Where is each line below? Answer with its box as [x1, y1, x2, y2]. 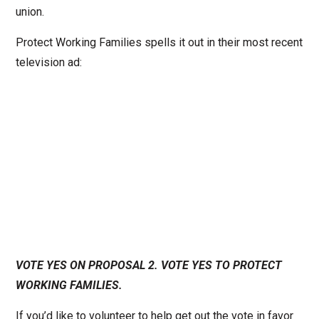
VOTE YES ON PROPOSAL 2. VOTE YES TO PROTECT [15, 258, 282, 273]
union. [15, 5, 44, 19]
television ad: [15, 56, 82, 70]
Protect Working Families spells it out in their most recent [15, 36, 303, 50]
